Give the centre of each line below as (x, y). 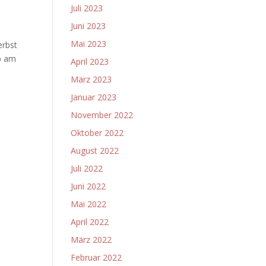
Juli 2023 (87, 8)
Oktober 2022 (97, 133)
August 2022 (95, 151)
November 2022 (102, 115)
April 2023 (90, 61)
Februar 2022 (96, 257)
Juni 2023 (88, 26)
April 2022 (90, 222)
